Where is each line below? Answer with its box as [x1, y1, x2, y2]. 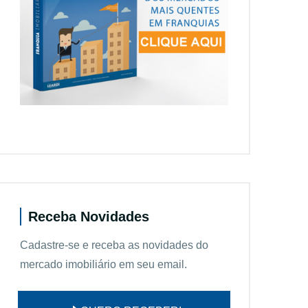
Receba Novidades [28, 208, 149, 224]
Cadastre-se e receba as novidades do [20, 239, 208, 251]
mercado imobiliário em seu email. [20, 258, 187, 270]
